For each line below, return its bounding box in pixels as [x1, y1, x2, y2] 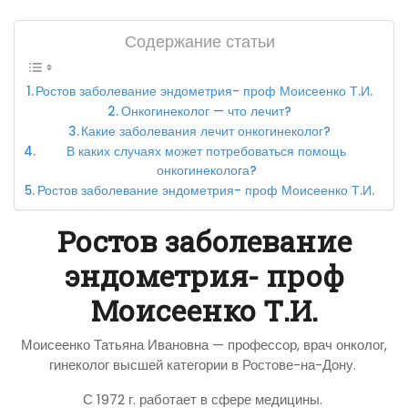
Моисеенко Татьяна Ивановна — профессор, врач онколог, [21, 334, 387, 354]
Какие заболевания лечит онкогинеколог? [81, 122, 331, 140]
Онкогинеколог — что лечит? [120, 102, 291, 120]
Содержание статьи [124, 29, 275, 53]
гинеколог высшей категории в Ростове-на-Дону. [48, 354, 360, 374]
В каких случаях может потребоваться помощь [66, 142, 347, 160]
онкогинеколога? [156, 161, 257, 179]
